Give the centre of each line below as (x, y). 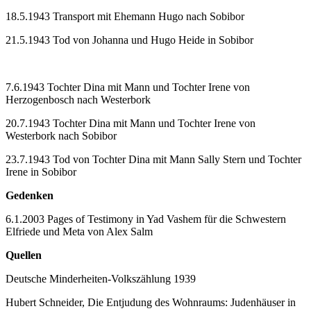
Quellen (24, 255)
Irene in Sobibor (41, 171)
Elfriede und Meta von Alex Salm (79, 231)
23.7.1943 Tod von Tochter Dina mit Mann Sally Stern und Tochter (153, 159)
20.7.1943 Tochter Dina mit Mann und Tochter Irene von (131, 123)
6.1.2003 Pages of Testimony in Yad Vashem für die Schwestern (146, 219)
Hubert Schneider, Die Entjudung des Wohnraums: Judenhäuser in (151, 302)
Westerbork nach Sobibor (61, 135)
